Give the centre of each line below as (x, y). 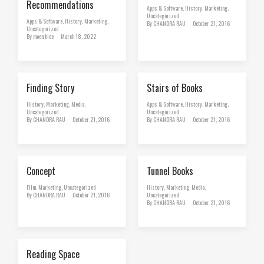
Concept (41, 171)
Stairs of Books (175, 88)
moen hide (43, 36)
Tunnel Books (170, 171)
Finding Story (50, 88)
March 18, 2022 (78, 36)
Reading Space (53, 254)
